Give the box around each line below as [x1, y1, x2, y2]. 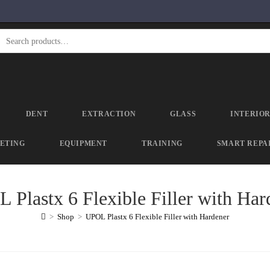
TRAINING [141, 139, 183, 148]
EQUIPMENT [59, 139, 107, 148]
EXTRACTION [82, 110, 136, 118]
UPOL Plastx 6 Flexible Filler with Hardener [86, 212, 229, 221]
